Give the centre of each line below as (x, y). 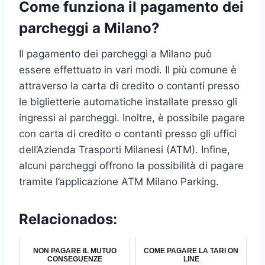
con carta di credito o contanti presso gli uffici (128, 133)
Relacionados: (68, 219)
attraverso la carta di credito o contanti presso (129, 85)
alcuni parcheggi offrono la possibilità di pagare (131, 165)
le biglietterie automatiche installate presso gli (128, 101)
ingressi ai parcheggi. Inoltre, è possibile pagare (132, 117)
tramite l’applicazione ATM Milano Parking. (119, 181)
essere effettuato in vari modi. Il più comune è (128, 70)
